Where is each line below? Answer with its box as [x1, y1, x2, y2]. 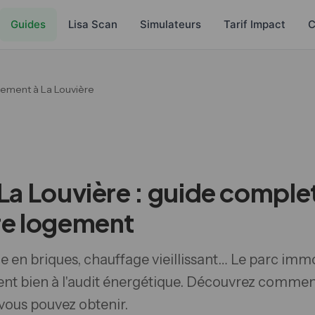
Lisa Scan [68, 18, 117, 31]
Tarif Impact [224, 18, 285, 31]
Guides [11, 18, 46, 31]
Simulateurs [140, 18, 201, 31]
